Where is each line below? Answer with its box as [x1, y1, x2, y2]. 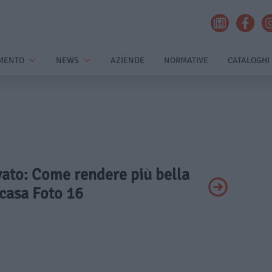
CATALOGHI [228, 55, 270, 66]
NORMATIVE [164, 55, 208, 66]
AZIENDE [110, 55, 144, 66]
